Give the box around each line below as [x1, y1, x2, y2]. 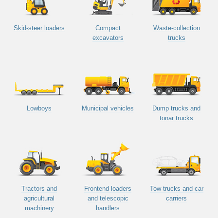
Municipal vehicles [82, 104, 134, 112]
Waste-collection [153, 24, 200, 32]
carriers [166, 194, 187, 202]
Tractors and [21, 184, 57, 192]
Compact [95, 24, 121, 32]
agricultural [24, 194, 55, 202]
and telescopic [87, 194, 128, 202]
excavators [92, 34, 124, 42]
